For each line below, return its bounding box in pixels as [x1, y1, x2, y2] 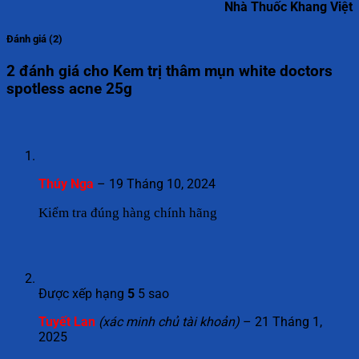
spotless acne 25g [6, 79, 132, 98]
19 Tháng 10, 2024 [109, 176, 216, 192]
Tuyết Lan [38, 314, 99, 330]
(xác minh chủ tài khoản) [99, 314, 240, 330]
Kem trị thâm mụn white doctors [113, 62, 333, 80]
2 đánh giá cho [6, 62, 113, 80]
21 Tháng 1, [255, 314, 322, 330]
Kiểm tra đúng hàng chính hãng [38, 205, 217, 221]
